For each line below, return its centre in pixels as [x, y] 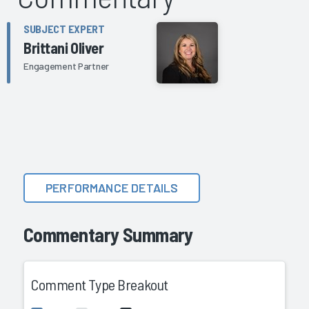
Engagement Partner [67, 66]
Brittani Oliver [64, 47]
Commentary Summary [108, 234]
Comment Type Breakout [100, 285]
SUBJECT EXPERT [64, 28]
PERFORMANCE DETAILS [112, 187]
